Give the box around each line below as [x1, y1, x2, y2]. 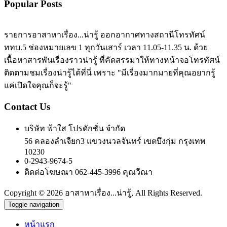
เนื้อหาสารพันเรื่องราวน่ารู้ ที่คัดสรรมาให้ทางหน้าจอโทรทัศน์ [4, 56, 220, 65]
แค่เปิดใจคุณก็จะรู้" [4, 81, 71, 90]
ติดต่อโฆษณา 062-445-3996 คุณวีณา [24, 167, 153, 176]
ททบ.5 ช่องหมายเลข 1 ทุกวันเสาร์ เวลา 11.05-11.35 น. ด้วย [4, 43, 208, 52]
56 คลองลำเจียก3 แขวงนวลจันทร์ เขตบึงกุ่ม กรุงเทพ [24, 136, 206, 145]
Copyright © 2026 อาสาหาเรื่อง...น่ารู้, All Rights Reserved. [4, 188, 202, 197]
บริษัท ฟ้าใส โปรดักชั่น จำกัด [24, 124, 125, 133]
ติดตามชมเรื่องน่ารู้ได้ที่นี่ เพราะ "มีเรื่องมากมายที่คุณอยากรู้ [4, 68, 215, 78]
